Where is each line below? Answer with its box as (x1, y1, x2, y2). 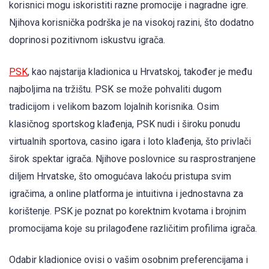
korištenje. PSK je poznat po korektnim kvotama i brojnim (9, 205, 246, 217)
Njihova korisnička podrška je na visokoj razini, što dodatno (9, 17, 254, 29)
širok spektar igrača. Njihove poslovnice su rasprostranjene (9, 153, 256, 165)
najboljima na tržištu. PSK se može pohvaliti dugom (9, 83, 222, 95)
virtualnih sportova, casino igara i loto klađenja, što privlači (9, 135, 251, 147)
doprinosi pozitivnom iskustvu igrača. (9, 34, 165, 46)
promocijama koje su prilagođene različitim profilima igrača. (9, 222, 257, 234)
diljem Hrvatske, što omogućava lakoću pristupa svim (9, 170, 231, 182)
